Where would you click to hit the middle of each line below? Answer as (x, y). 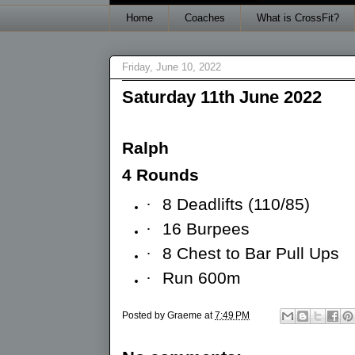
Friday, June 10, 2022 (172, 67)
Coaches (204, 17)
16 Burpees (206, 229)
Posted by (145, 315)
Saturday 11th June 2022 (222, 97)
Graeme (185, 315)
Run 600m (202, 278)
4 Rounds (160, 175)
